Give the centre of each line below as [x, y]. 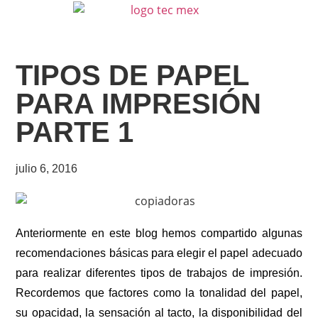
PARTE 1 [75, 132]
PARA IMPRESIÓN [139, 103]
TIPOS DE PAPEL [132, 75]
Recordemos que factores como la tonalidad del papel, [159, 293]
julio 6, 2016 [47, 168]
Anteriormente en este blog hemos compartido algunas [159, 234]
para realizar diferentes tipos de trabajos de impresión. [159, 273]
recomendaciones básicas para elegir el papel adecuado [159, 253]
